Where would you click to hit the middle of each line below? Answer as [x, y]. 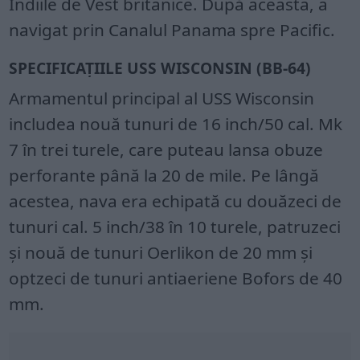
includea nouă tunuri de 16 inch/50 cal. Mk [176, 123]
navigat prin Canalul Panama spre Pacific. [172, 29]
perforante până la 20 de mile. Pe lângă [164, 175]
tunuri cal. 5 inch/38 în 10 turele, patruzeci [175, 226]
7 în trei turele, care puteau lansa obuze [166, 149]
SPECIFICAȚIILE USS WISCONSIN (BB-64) [160, 67]
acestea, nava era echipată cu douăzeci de [176, 200]
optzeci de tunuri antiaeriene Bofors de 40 [176, 278]
